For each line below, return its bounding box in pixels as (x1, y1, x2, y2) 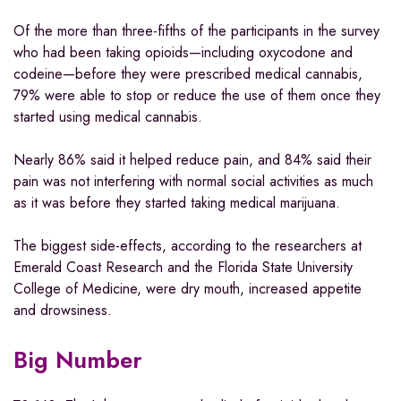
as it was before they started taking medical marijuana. (13, 192, 340, 214)
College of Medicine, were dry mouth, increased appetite (13, 278, 362, 300)
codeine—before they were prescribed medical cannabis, (13, 64, 363, 85)
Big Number (13, 343, 142, 378)
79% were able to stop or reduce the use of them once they (13, 85, 380, 107)
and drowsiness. (13, 300, 112, 321)
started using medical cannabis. (13, 107, 202, 128)
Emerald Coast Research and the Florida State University (13, 257, 353, 278)
